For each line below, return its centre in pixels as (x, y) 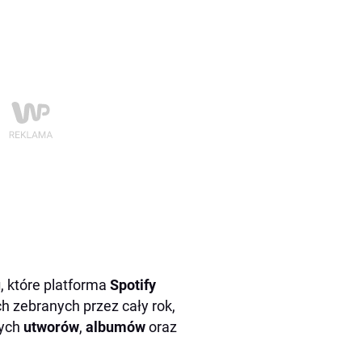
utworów (51, 327)
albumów (117, 327)
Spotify (133, 285)
